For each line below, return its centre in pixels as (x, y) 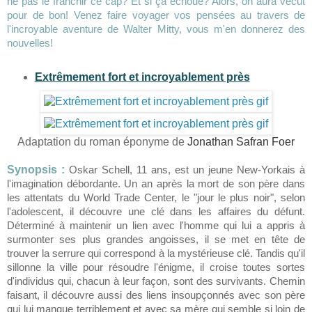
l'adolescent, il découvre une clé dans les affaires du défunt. (156, 211)
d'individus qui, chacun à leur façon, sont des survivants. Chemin (156, 281)
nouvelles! (30, 42)
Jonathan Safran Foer (241, 141)
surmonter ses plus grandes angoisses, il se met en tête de (156, 239)
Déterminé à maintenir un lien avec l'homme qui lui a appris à (156, 225)
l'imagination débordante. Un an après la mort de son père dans (156, 183)
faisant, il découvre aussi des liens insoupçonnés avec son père (156, 295)
